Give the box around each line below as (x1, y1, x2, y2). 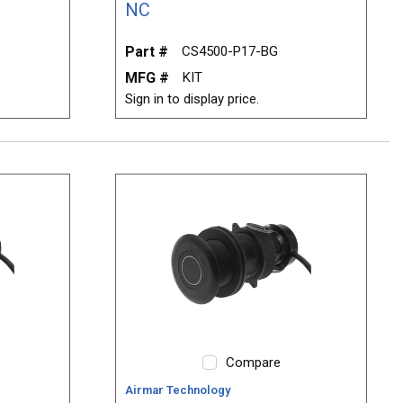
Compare (225, 354, 281, 371)
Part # (125, 43, 169, 60)
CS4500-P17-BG (182, 43, 279, 59)
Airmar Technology (125, 382, 231, 397)
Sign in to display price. (125, 91, 260, 107)
